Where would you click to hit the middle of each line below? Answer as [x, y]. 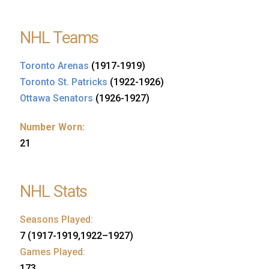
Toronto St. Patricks [64, 82]
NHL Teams [59, 38]
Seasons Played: [56, 219]
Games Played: [53, 252]
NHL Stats [54, 192]
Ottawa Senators [56, 98]
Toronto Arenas [54, 66]
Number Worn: [52, 127]
